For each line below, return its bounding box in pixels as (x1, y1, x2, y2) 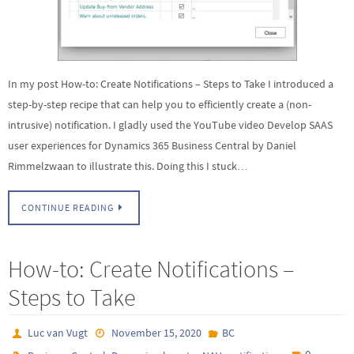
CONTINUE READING (21, 201, 114, 213)
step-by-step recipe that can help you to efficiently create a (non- (8, 97, 311, 112)
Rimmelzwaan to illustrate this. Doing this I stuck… (8, 159, 248, 174)
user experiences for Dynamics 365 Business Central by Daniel (8, 138, 296, 153)
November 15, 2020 (111, 325, 201, 340)
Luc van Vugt (28, 325, 88, 340)
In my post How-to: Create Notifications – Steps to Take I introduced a (8, 77, 333, 92)
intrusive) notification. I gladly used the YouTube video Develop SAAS (8, 118, 333, 133)
